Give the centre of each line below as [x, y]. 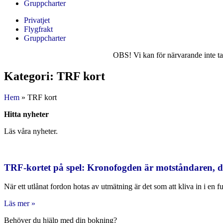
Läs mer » [20, 204]
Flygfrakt [38, 29]
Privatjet [37, 20]
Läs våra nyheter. [31, 131]
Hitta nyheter [26, 114]
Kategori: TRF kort [55, 76]
